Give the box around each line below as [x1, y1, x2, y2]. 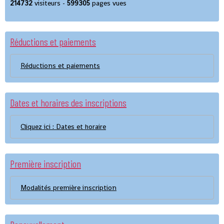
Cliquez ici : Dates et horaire [20, 121, 106, 131]
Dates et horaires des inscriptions [10, 96, 126, 108]
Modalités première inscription [20, 182, 116, 192]
